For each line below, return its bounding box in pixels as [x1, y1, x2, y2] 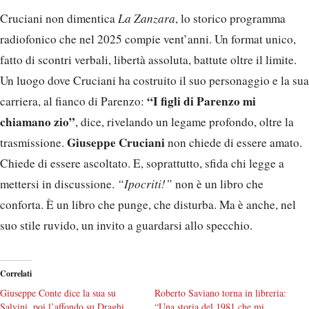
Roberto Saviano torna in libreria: [154, 286, 286, 299]
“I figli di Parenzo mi [147, 92, 256, 110]
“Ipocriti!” [117, 176, 175, 192]
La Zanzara [118, 10, 175, 27]
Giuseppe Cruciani [67, 134, 168, 152]
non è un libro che [175, 176, 263, 192]
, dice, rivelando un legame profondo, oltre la [75, 114, 294, 130]
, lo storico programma [175, 10, 286, 27]
